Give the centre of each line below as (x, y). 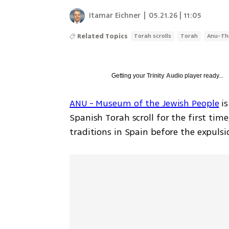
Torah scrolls (153, 36)
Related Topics (103, 36)
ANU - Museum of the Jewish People (144, 103)
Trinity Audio (165, 75)
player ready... (203, 75)
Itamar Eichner (115, 15)
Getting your (129, 75)
